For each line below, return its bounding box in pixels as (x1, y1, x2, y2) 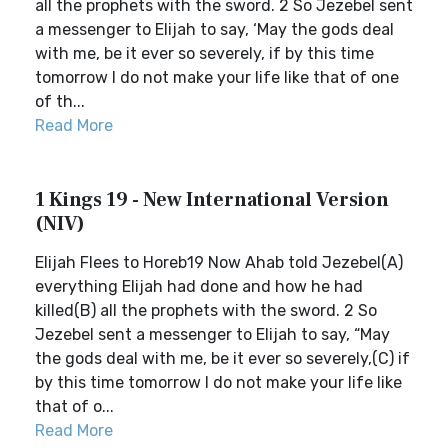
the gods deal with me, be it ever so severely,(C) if (35, 349, 410, 368)
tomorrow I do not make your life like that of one (35, 68, 399, 87)
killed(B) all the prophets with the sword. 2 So (35, 301, 377, 320)
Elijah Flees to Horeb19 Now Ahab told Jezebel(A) (35, 253, 403, 272)
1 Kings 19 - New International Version (35, 187, 389, 213)
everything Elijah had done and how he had (35, 277, 363, 296)
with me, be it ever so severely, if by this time (35, 44, 374, 63)
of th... (35, 92, 85, 111)
